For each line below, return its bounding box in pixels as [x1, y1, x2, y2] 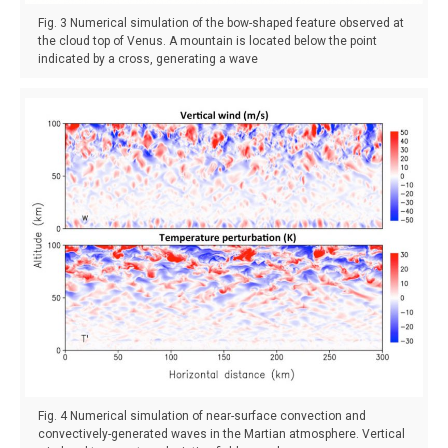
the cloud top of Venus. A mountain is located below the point [38, 34, 377, 49]
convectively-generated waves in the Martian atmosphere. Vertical [38, 426, 405, 441]
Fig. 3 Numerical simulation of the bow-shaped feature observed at [38, 16, 404, 31]
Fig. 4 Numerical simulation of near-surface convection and [38, 408, 366, 423]
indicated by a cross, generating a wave [38, 52, 258, 67]
